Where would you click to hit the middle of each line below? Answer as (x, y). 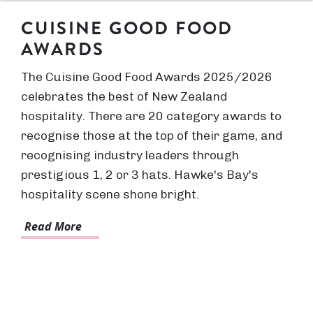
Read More (53, 226)
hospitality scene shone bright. (110, 194)
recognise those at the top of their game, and (152, 135)
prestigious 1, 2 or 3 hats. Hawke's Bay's (140, 174)
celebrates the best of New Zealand (124, 96)
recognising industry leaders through (130, 155)
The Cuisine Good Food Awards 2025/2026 (147, 77)
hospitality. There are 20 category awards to (151, 116)
